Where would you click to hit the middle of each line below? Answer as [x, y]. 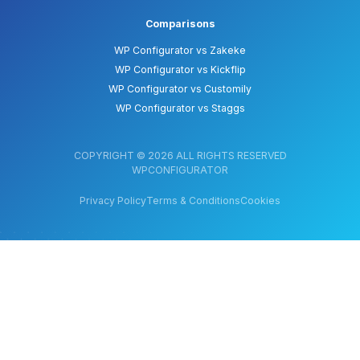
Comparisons [180, 24]
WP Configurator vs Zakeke [180, 51]
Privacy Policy [113, 201]
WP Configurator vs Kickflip [180, 70]
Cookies [260, 201]
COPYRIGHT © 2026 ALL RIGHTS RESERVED [180, 156]
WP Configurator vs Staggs [180, 108]
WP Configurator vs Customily [180, 89]
